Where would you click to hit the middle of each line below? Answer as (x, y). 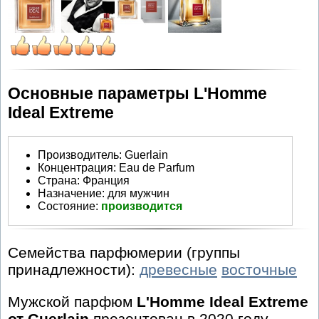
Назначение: (71, 193)
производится (142, 206)
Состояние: (69, 206)
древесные (178, 270)
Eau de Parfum (157, 167)
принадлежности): (74, 270)
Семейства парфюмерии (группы (124, 253)
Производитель (78, 155)
